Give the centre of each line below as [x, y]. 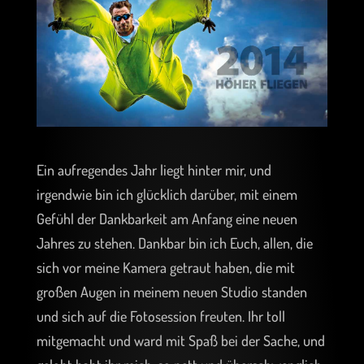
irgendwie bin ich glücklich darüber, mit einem [167, 195]
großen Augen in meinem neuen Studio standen [171, 292]
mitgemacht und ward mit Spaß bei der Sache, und [180, 341]
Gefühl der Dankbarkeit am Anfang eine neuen [167, 219]
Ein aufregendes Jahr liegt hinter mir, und [154, 170]
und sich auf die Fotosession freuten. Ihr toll [160, 316]
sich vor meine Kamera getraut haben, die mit [165, 268]
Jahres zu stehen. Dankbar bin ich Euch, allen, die [174, 243]
